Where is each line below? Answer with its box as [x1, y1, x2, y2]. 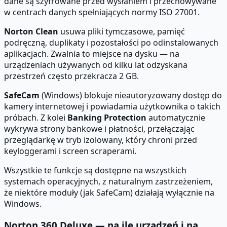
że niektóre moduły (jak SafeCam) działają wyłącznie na [4, 187, 214, 199]
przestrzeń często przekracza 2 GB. [4, 70, 139, 82]
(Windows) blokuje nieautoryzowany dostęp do [40, 90, 222, 101]
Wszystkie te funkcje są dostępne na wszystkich [4, 165, 186, 176]
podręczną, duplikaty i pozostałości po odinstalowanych [4, 37, 218, 49]
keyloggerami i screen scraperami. [4, 145, 136, 157]
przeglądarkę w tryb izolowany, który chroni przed [4, 134, 197, 146]
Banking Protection [67, 112, 146, 124]
